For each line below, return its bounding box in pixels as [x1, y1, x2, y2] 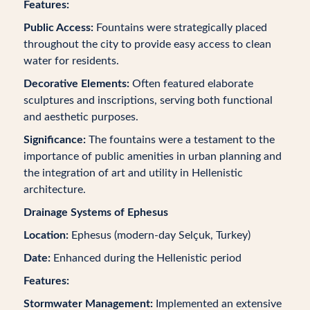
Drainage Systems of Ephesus [23, 207, 168, 218]
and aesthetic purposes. [23, 111, 138, 122]
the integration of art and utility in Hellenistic [23, 167, 243, 179]
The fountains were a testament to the [85, 134, 275, 145]
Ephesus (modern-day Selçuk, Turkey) [68, 230, 250, 241]
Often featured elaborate [129, 78, 253, 89]
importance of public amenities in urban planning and [23, 151, 282, 162]
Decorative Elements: [23, 78, 129, 89]
